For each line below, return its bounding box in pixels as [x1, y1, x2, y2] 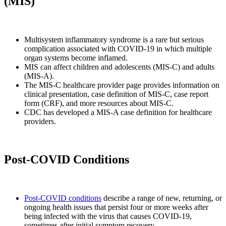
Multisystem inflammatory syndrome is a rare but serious [24, 35, 204, 44]
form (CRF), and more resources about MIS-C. [24, 98, 174, 107]
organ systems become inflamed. [24, 53, 128, 62]
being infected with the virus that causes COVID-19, [24, 212, 192, 221]
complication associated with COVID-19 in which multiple [24, 44, 212, 53]
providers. [24, 117, 56, 126]
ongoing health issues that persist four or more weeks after [24, 203, 208, 212]
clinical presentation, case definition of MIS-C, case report [24, 89, 208, 98]
